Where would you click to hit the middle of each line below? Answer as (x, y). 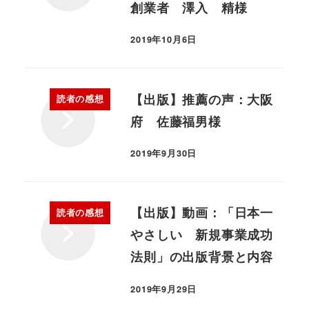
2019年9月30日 (164, 153)
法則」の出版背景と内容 (202, 257)
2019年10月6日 (164, 39)
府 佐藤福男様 (176, 121)
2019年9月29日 (164, 289)
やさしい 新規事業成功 (202, 235)
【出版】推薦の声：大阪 (202, 99)
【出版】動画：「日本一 (202, 213)
